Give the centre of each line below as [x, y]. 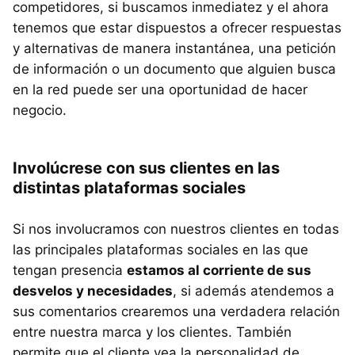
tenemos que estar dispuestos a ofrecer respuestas [177, 28]
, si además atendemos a [254, 291]
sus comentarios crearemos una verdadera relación [176, 311]
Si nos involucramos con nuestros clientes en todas [176, 229]
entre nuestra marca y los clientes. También [152, 332]
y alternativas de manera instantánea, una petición [174, 48]
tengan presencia [70, 270]
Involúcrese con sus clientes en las [146, 168]
